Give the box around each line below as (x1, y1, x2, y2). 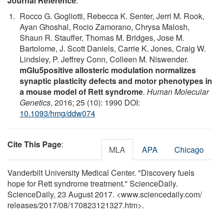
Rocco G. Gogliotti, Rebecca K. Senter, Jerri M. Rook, (20, 10, 204, 22)
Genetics (20, 96, 51, 108)
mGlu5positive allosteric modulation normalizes (20, 64, 196, 76)
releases (7, 199, 37, 211)
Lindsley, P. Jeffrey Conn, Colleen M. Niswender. (20, 53, 189, 65)
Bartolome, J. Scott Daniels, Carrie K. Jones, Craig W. (20, 42, 206, 54)
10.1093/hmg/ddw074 (20, 107, 95, 119)
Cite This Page (7, 138, 61, 150)
